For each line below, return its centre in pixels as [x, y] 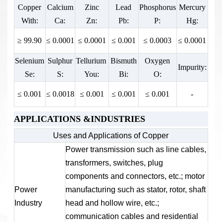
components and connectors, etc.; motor [135, 176]
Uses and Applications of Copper [111, 135]
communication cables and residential [132, 216]
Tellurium [92, 61]
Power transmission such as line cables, [136, 149]
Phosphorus [157, 7]
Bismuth [123, 61]
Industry [28, 203]
